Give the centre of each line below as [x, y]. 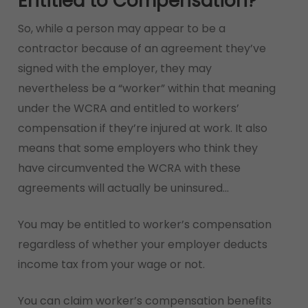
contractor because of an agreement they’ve [142, 48]
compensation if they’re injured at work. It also [142, 128]
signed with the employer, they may [114, 68]
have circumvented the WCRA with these [129, 168]
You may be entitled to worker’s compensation [144, 224]
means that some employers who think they [137, 148]
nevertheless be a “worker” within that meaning [146, 88]
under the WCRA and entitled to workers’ [128, 108]
